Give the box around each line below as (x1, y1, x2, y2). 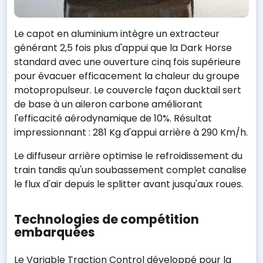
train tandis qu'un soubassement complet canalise (14, 163, 247, 177)
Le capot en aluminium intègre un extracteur (14, 26, 220, 41)
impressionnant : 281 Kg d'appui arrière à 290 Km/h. (14, 125, 248, 139)
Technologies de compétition (14, 211, 199, 228)
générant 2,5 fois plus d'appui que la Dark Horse (14, 41, 232, 55)
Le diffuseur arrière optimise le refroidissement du (14, 149, 242, 163)
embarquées (14, 224, 95, 241)
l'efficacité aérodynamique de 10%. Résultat (14, 111, 212, 125)
